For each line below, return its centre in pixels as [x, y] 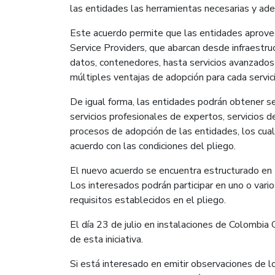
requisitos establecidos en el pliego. [148, 200]
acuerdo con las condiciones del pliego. [153, 146]
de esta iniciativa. [107, 240]
